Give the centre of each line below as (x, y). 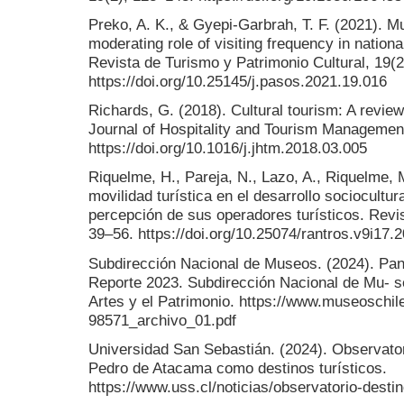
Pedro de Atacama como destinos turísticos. (238, 367)
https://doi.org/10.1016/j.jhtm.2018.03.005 (228, 148)
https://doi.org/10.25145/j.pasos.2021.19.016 (238, 82)
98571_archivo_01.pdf (162, 320)
